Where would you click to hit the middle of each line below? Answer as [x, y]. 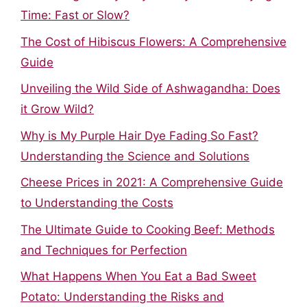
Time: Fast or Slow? [75, 15]
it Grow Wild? [57, 109]
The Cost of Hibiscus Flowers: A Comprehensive [153, 41]
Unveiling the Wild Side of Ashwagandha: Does [150, 88]
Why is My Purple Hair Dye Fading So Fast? [139, 135]
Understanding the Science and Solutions [135, 156]
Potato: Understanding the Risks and [122, 297]
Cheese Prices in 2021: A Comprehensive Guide [152, 182]
